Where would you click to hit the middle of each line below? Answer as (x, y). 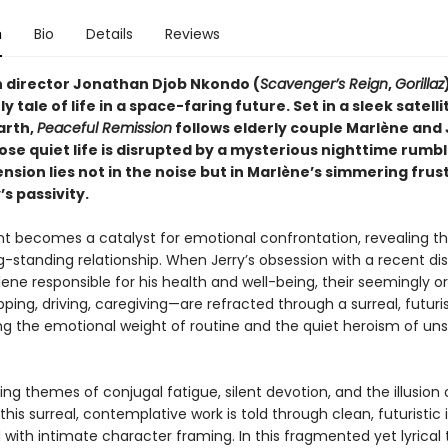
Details (109, 34)
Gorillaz (419, 84)
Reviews (192, 34)
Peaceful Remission (104, 128)
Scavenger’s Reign (323, 84)
